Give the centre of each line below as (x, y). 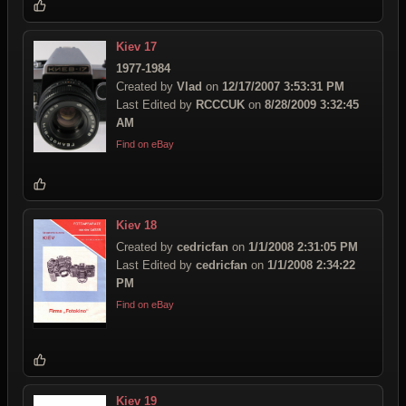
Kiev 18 (136, 225)
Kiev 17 (136, 47)
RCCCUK (220, 105)
